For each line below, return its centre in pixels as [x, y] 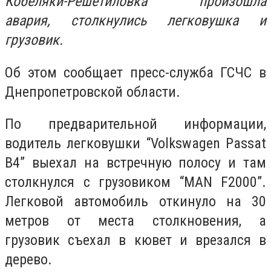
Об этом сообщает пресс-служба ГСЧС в [135, 72]
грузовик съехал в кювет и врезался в [135, 240]
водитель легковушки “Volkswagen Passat [135, 144]
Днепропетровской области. [93, 92]
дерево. [28, 260]
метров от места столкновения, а [135, 221]
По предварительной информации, [135, 124]
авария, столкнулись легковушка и [135, 21]
